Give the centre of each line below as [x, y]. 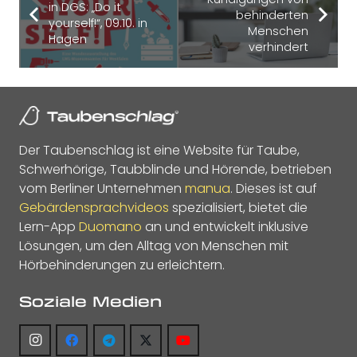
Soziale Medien [90, 302]
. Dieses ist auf [274, 189]
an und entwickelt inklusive [225, 227]
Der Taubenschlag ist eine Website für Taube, [159, 151]
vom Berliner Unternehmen [102, 189]
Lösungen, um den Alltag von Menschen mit [154, 246]
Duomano [110, 227]
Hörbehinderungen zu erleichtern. [122, 265]
